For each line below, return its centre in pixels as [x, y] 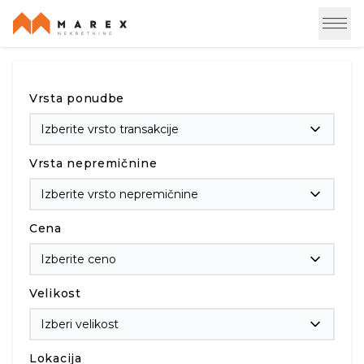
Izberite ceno [78, 259]
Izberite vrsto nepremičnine [119, 194]
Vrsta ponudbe [77, 98]
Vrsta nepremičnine [93, 163]
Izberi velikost [80, 324]
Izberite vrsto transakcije [110, 129]
